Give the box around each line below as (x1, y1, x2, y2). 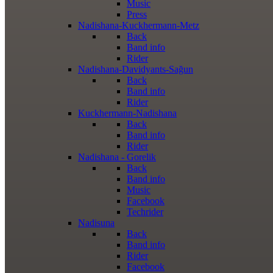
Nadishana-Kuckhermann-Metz (78, 20, 199, 30)
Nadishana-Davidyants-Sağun (78, 64, 193, 74)
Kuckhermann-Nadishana (78, 108, 177, 118)
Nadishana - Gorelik (78, 152, 156, 162)
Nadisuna (78, 218, 115, 228)
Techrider (127, 207, 163, 217)
